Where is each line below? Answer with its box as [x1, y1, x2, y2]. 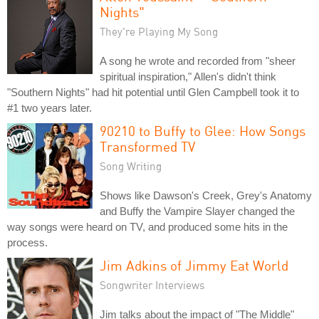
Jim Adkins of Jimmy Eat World [100, 256, 288, 273]
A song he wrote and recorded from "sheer [100, 54, 296, 67]
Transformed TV [100, 137, 195, 155]
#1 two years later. [7, 101, 92, 114]
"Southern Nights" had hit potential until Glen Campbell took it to [7, 85, 299, 98]
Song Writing [100, 159, 162, 172]
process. [7, 236, 48, 249]
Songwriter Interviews [100, 278, 205, 291]
